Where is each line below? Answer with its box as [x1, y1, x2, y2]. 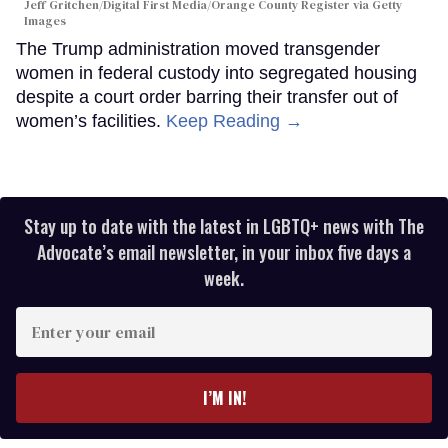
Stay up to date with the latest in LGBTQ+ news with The [24, 213, 424, 240]
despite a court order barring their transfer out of [16, 87, 398, 108]
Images [24, 13, 66, 30]
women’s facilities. [16, 111, 166, 132]
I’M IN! [202, 386, 246, 411]
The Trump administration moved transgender [16, 39, 380, 60]
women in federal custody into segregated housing [16, 63, 417, 84]
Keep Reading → [166, 111, 303, 132]
